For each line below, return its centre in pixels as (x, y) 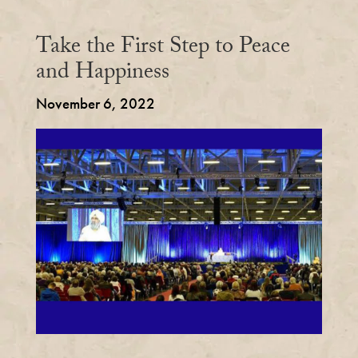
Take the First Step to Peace (163, 49)
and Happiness (102, 74)
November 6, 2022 (95, 103)
